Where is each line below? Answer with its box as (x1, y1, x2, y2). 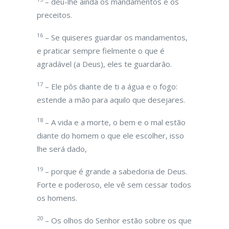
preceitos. (37, 10, 72, 20)
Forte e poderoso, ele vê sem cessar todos (37, 179, 191, 190)
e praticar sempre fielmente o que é (37, 45, 165, 56)
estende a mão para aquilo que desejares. (37, 95, 185, 105)
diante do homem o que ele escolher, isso (37, 130, 184, 141)
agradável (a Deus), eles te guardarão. (37, 59, 172, 69)
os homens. (37, 193, 77, 203)
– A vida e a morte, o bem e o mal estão (43, 117, 186, 127)
